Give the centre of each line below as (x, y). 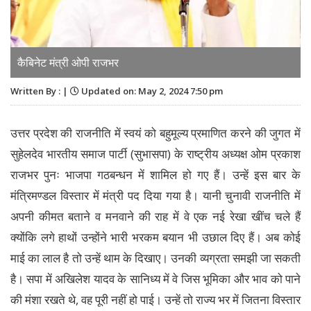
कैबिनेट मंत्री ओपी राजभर (68, 63)
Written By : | (40, 91)
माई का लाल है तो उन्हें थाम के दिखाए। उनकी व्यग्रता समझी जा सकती (155, 258)
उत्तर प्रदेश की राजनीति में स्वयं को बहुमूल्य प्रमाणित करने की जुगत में (155, 133)
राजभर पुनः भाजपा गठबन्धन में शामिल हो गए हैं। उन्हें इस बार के (155, 175)
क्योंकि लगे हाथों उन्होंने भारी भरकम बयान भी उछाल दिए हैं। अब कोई (155, 237)
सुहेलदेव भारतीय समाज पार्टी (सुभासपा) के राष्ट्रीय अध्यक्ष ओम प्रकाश (155, 154)
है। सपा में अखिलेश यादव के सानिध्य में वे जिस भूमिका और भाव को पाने (155, 279)
